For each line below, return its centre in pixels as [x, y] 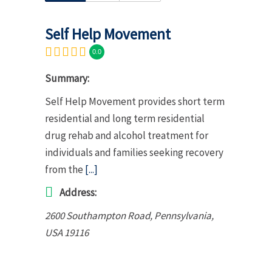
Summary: [67, 78]
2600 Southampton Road [97, 215]
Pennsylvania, [184, 215]
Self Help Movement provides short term [135, 101]
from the [65, 169]
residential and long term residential [125, 118]
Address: [78, 192]
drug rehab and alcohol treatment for [127, 135]
